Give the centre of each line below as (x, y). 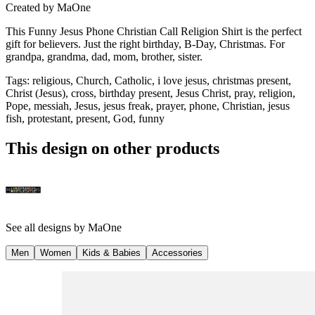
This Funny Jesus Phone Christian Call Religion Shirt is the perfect (154, 44)
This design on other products (112, 161)
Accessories (177, 265)
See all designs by (47, 240)
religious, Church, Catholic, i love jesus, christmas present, (162, 94)
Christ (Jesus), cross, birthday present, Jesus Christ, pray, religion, (150, 106)
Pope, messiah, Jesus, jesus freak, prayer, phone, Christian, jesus (148, 119)
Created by (30, 20)
